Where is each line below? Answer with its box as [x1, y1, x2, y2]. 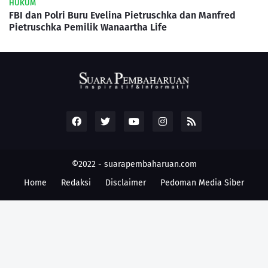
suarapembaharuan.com [103, 159, 197, 170]
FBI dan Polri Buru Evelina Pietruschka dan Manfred [9, 10, 236, 22]
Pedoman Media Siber [160, 178, 244, 188]
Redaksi [61, 178, 91, 188]
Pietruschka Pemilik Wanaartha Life [9, 22, 167, 33]
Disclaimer [105, 178, 146, 188]
